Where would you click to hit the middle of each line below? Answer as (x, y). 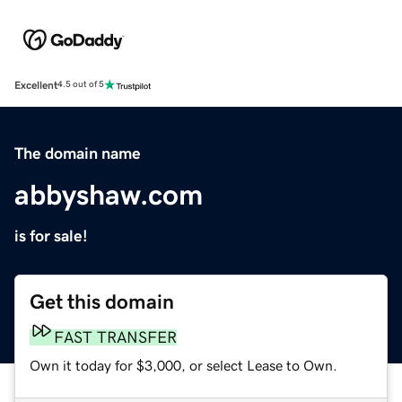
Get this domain (102, 301)
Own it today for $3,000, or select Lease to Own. (184, 365)
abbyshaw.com (109, 194)
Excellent (36, 85)
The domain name (78, 153)
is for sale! (51, 236)
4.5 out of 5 (81, 85)
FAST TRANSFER (115, 337)
